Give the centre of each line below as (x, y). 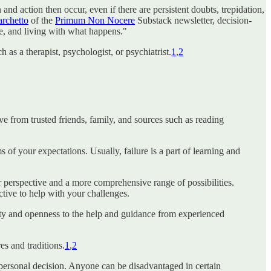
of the (42, 20)
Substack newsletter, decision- (193, 20)
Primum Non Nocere (95, 20)
